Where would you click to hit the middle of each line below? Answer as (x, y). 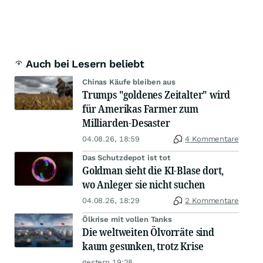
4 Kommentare (212, 139)
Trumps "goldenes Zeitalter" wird (156, 95)
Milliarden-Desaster (126, 123)
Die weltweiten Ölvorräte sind (148, 232)
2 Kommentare (212, 200)
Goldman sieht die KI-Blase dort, (153, 170)
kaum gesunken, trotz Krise (143, 246)
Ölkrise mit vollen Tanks (127, 219)
